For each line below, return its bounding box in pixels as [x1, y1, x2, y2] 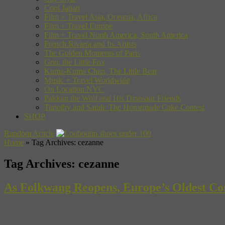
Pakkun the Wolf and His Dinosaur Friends [44, 93, 181, 102]
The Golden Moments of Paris [44, 48, 140, 57]
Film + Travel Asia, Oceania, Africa [44, 12, 157, 21]
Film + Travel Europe [44, 21, 113, 30]
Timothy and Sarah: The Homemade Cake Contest [44, 102, 204, 111]
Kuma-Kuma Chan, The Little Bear [44, 66, 157, 75]
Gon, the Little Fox [44, 57, 105, 66]
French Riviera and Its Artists [44, 39, 137, 48]
